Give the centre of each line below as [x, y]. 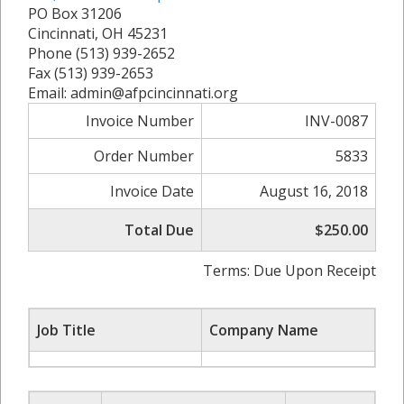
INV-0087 [336, 121]
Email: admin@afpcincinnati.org [133, 93]
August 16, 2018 [314, 191]
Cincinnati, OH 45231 [98, 33]
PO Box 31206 [75, 14]
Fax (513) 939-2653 [91, 73]
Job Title [66, 330]
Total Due [159, 230]
